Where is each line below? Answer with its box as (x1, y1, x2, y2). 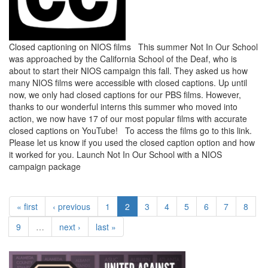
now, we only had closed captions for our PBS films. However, (9, 89, 241, 100)
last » (96, 221, 116, 233)
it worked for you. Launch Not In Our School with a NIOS (9, 148, 222, 160)
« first (17, 200, 38, 212)
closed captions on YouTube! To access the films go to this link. (9, 124, 252, 136)
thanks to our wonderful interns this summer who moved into (9, 100, 237, 112)
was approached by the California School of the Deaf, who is (9, 53, 237, 65)
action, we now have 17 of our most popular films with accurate (9, 112, 247, 124)
